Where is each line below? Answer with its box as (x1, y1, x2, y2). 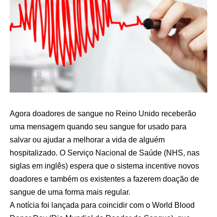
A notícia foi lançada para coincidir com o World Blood (10, 201, 195, 209)
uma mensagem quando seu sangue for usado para (10, 122, 186, 131)
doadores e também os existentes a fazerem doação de (10, 174, 199, 183)
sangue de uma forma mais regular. (10, 187, 130, 196)
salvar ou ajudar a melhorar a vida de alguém (10, 135, 165, 144)
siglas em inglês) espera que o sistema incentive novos (10, 161, 199, 170)
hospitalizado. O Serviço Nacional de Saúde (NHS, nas (10, 148, 200, 157)
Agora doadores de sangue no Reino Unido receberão (10, 109, 196, 118)
